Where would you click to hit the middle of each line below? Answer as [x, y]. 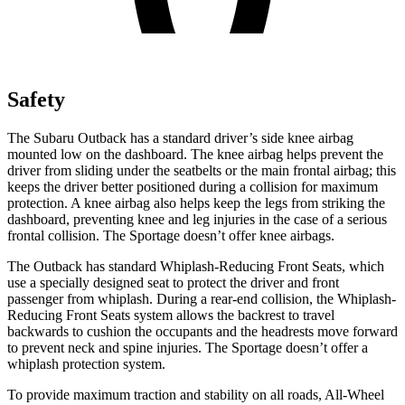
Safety [36, 99]
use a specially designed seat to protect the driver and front [173, 282]
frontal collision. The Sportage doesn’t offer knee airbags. [171, 235]
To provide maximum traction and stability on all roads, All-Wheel [196, 394]
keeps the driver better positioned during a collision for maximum [193, 186]
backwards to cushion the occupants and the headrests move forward [202, 331]
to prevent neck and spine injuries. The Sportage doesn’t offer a [188, 347]
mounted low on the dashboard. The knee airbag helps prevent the [195, 154]
